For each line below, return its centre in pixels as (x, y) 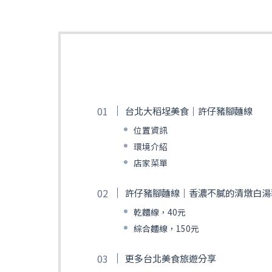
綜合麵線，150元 (166, 228)
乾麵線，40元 (159, 212)
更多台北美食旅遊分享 (170, 258)
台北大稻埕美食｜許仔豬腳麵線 (189, 110)
